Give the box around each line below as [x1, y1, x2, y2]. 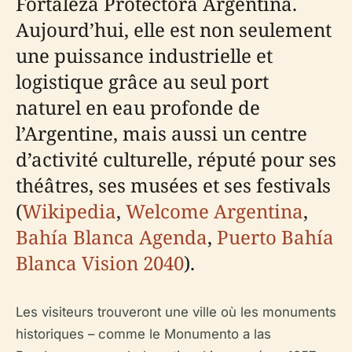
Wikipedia [22, 198, 116, 224]
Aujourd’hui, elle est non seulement [16, 16, 332, 42]
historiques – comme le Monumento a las [16, 326, 271, 342]
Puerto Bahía [217, 224, 334, 250]
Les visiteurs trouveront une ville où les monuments [16, 304, 336, 320]
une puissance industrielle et [16, 42, 273, 68]
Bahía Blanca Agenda [16, 224, 207, 250]
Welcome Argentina [126, 198, 303, 224]
